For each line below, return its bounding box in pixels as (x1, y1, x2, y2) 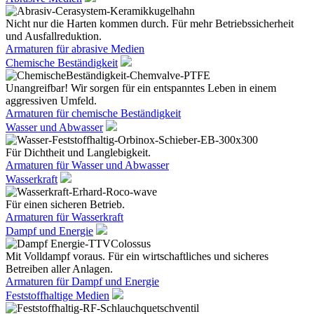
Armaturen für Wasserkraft (6, 211, 123, 223)
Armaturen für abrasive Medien (6, 43, 144, 55)
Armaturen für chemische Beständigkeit (6, 107, 181, 119)
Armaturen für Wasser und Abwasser (6, 159, 169, 171)
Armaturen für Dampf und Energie (6, 275, 159, 287)
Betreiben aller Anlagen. (6, 263, 113, 275)
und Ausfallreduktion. (6, 30, 102, 42)
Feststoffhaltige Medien (6, 289, 109, 301)
